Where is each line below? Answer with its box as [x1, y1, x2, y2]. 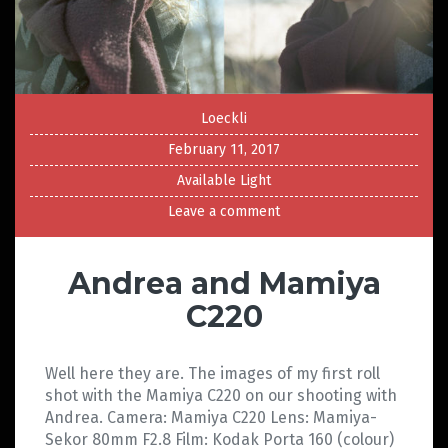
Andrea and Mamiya [67, 265, 381, 303]
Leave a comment [168, 203, 280, 221]
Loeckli [201, 110, 247, 128]
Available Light [177, 172, 271, 190]
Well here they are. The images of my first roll [45, 364, 380, 384]
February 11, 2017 [168, 141, 280, 159]
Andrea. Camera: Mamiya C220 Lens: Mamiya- [45, 408, 377, 428]
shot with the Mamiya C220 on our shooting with [45, 386, 397, 406]
